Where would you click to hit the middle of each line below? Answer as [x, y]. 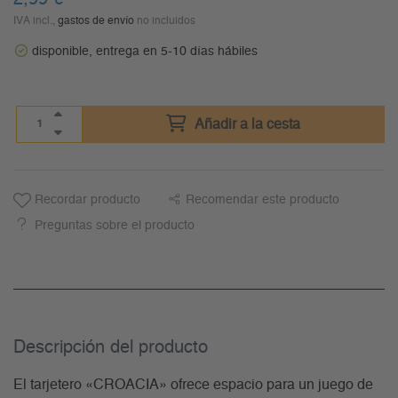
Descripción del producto [111, 348]
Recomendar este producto [262, 200]
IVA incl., [36, 21]
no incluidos [165, 21]
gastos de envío [96, 21]
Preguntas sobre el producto [115, 226]
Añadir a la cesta [248, 125]
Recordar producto [86, 200]
